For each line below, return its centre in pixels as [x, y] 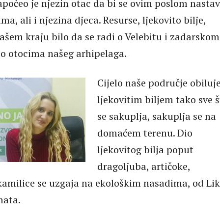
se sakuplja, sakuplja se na [157, 116]
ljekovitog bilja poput [145, 150]
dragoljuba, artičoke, [144, 166]
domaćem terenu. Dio [145, 133]
